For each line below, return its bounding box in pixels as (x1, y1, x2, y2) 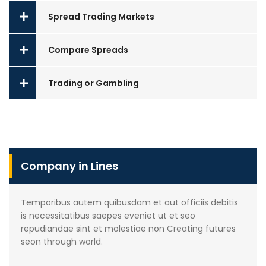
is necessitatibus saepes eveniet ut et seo (21, 209, 195, 221)
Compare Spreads (48, 44, 128, 56)
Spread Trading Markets (48, 11, 154, 23)
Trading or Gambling (48, 77, 139, 90)
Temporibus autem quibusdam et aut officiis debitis (21, 196, 238, 208)
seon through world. (21, 235, 103, 248)
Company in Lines (21, 158, 118, 173)
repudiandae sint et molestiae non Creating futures (21, 222, 236, 235)
